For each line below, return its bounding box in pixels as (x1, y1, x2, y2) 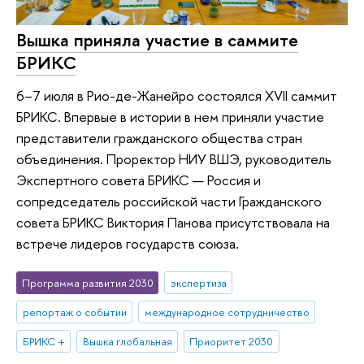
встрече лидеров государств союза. (16, 233, 239, 253)
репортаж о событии (22, 304, 127, 319)
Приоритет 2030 (189, 333, 274, 349)
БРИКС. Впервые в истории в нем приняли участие (16, 106, 324, 126)
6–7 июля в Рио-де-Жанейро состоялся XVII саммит (16, 85, 337, 105)
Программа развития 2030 (21, 275, 154, 291)
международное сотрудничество (144, 304, 310, 319)
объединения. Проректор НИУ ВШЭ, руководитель (16, 149, 331, 168)
